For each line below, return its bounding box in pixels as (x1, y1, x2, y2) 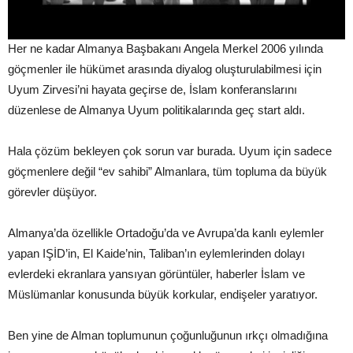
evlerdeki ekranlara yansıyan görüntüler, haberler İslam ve (8, 267, 305, 281)
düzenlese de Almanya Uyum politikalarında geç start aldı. (8, 103, 305, 117)
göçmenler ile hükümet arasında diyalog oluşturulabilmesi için (8, 62, 321, 76)
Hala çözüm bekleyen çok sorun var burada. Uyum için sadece (8, 144, 332, 158)
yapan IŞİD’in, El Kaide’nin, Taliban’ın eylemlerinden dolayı (8, 247, 305, 261)
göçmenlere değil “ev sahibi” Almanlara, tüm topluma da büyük (8, 165, 327, 179)
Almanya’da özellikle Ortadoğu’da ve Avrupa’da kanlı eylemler (8, 226, 324, 240)
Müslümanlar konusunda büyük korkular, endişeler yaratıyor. (8, 288, 318, 302)
